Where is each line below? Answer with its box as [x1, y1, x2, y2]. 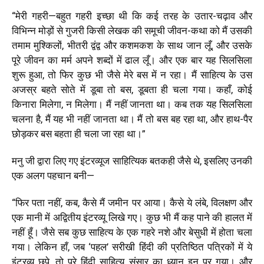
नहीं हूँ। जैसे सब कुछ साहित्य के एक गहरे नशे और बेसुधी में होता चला [12, 226, 252, 238]
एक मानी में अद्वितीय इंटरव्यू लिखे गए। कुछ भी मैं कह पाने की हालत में [12, 211, 252, 223]
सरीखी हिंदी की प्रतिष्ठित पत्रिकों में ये [108, 240, 253, 253]
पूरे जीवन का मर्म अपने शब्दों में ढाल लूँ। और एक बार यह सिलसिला [12, 54, 252, 66]
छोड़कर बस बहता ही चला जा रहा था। [12, 127, 142, 140]
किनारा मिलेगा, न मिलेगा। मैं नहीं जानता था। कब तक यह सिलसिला [12, 98, 252, 110]
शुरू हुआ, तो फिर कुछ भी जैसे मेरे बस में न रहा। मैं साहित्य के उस [12, 68, 252, 81]
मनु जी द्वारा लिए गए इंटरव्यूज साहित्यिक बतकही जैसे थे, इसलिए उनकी [12, 154, 252, 167]
